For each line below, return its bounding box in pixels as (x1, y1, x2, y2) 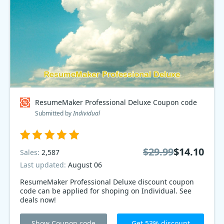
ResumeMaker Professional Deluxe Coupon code (35, 97, 197, 107)
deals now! (20, 195, 56, 204)
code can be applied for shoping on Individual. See (20, 186, 191, 195)
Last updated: (20, 160, 68, 169)
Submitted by (35, 109, 73, 117)
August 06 (68, 160, 102, 169)
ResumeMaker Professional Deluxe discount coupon (20, 177, 194, 186)
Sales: (20, 147, 41, 157)
